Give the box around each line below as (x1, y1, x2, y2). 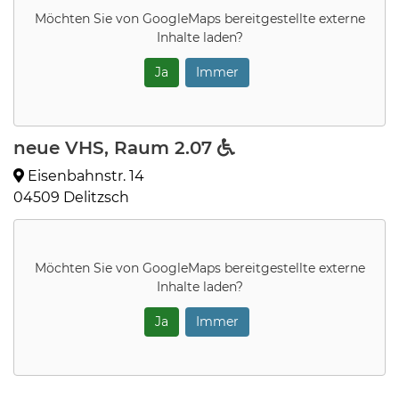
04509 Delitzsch (13, 189, 129, 206)
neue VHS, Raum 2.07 (13, 137, 217, 159)
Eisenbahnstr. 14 (24, 167, 144, 184)
